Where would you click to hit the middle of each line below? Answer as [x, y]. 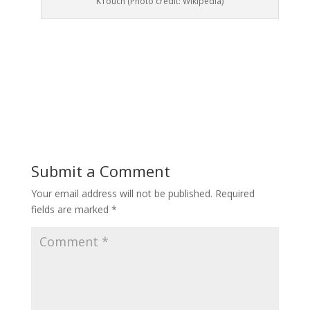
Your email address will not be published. [121, 194]
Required [235, 194]
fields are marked [71, 210]
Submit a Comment [100, 171]
